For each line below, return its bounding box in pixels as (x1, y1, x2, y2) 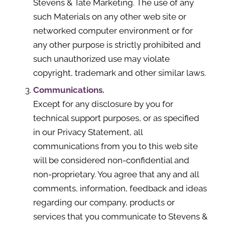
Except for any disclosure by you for (33, 99, 173, 109)
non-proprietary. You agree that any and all (33, 169, 199, 179)
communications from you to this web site (33, 141, 198, 151)
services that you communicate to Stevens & (33, 211, 207, 221)
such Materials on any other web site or (33, 12, 186, 22)
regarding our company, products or (33, 197, 175, 207)
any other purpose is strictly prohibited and (33, 40, 201, 50)
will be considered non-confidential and (33, 155, 189, 165)
